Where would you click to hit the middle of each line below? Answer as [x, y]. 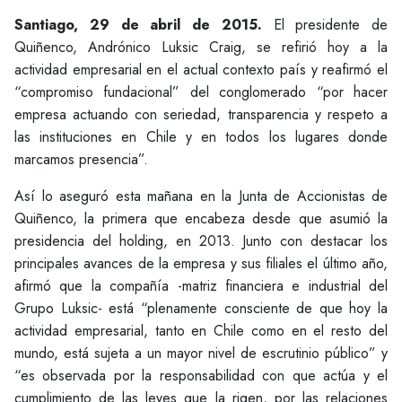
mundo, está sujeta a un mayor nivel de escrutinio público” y [201, 353]
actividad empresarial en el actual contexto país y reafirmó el [201, 70]
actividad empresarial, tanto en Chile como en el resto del [201, 331]
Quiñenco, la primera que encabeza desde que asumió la [201, 218]
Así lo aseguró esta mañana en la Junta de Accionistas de [201, 196]
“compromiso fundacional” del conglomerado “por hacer [201, 92]
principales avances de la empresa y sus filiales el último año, [201, 263]
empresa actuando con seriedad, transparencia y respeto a [201, 114]
